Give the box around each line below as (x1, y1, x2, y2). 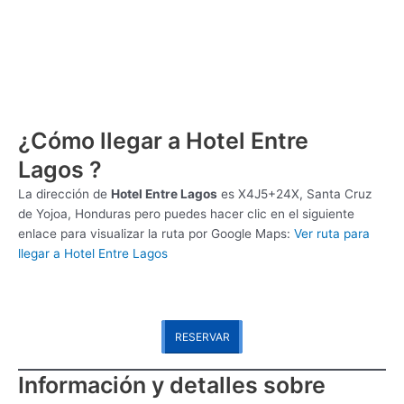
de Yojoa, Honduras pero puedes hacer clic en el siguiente (18, 206, 354, 221)
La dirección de (18, 186, 111, 201)
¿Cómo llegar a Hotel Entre (18, 126, 308, 154)
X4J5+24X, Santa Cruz (238, 186, 372, 201)
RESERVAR (174, 329, 230, 344)
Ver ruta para (294, 225, 370, 241)
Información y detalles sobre (18, 371, 326, 399)
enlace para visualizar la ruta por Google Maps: (18, 225, 294, 241)
